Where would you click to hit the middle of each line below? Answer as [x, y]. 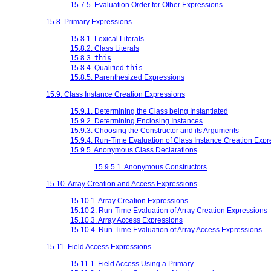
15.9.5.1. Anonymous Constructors [151, 167]
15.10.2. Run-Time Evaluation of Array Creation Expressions [169, 210]
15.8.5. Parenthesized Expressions [127, 77]
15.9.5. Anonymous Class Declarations [134, 150]
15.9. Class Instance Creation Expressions [116, 94]
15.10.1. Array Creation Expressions [129, 201]
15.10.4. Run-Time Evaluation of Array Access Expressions [166, 230]
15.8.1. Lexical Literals [107, 38]
